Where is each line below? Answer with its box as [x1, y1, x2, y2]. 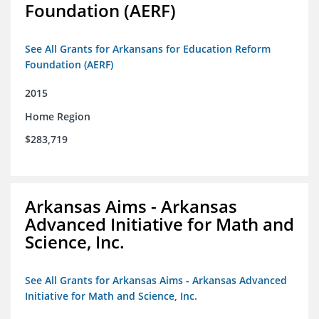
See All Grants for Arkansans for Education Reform [25, 42, 271, 56]
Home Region [25, 110, 90, 124]
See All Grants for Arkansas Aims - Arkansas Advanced [25, 273, 287, 288]
